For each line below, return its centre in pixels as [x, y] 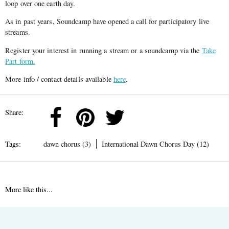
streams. [18, 32]
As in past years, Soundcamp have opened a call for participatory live [107, 21]
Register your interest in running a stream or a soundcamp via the [104, 50]
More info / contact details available [59, 79]
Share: [14, 112]
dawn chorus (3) [67, 144]
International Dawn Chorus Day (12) [155, 144]
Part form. [20, 61]
